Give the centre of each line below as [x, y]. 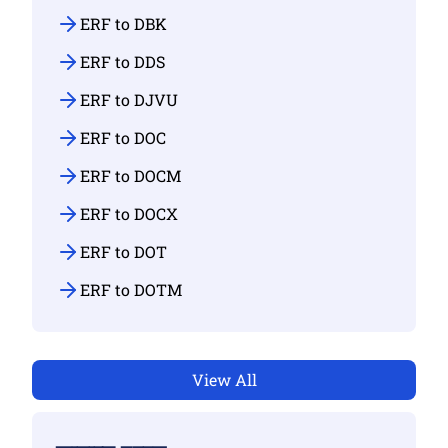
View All [224, 379]
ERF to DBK [123, 23]
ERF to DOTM [131, 289]
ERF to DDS [122, 61]
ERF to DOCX [129, 213]
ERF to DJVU [129, 99]
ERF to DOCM [130, 175]
